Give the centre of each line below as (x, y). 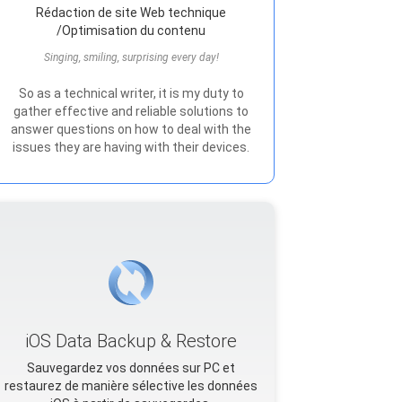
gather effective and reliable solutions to (131, 111)
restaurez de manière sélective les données (131, 386)
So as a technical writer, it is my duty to (131, 93)
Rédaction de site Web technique (131, 13)
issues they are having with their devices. (131, 147)
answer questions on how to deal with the (131, 129)
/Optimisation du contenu (131, 31)
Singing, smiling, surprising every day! (131, 57)
